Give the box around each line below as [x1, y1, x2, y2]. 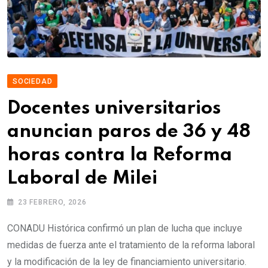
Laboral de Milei [7, 169, 157, 188]
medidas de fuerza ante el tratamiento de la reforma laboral [7, 239, 255, 251]
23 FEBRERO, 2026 [18, 197, 87, 206]
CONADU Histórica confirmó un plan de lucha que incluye [7, 222, 242, 234]
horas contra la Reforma [7, 145, 232, 165]
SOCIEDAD [13, 77, 53, 86]
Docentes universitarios [7, 99, 221, 118]
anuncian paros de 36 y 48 [7, 122, 251, 141]
